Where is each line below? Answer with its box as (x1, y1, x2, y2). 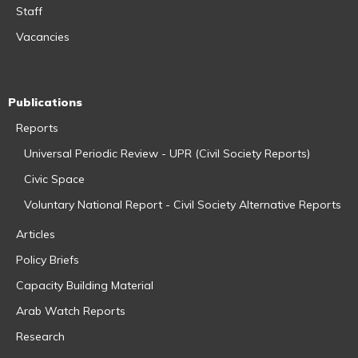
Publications (8, 95, 82, 110)
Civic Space (24, 172, 85, 187)
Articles (16, 227, 55, 242)
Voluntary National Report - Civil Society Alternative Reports (24, 197, 341, 213)
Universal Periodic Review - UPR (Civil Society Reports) (24, 146, 310, 161)
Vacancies (16, 30, 70, 45)
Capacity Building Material (16, 278, 153, 293)
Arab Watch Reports (16, 304, 125, 319)
